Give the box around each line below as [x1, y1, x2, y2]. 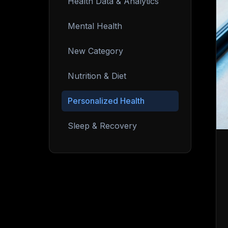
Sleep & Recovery [68, 121, 137, 131]
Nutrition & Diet [68, 71, 126, 81]
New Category [68, 46, 123, 56]
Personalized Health [68, 96, 145, 106]
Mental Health [68, 21, 122, 31]
